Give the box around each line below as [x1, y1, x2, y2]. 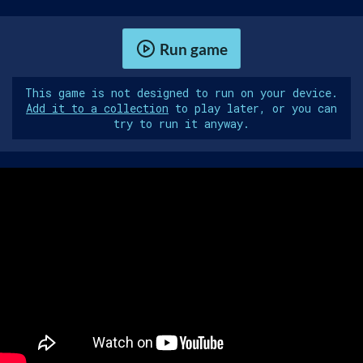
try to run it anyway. [113, 116, 250, 132]
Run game [159, 39, 228, 58]
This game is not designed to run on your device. [25, 85, 338, 101]
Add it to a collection [26, 100, 169, 117]
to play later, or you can [169, 100, 337, 117]
